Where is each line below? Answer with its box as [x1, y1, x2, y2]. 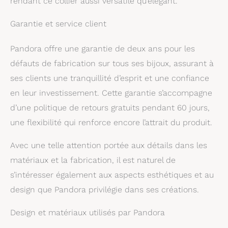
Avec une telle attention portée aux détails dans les [10, 140, 207, 150]
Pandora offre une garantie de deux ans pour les [10, 43, 195, 53]
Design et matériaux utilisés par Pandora [10, 207, 165, 217]
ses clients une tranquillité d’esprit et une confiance [10, 73, 209, 83]
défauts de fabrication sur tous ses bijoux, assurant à [10, 58, 214, 68]
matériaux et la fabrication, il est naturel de [10, 155, 176, 165]
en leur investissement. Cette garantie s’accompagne [10, 88, 212, 98]
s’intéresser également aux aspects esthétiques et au [10, 169, 214, 180]
